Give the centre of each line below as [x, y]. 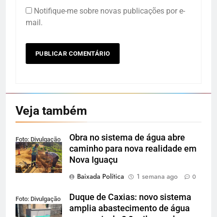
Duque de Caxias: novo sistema [130, 197]
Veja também [51, 111]
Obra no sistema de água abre [127, 138]
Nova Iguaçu [93, 160]
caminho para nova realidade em [133, 149]
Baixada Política [101, 177]
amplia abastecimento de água [130, 209]
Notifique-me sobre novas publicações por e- [109, 11]
